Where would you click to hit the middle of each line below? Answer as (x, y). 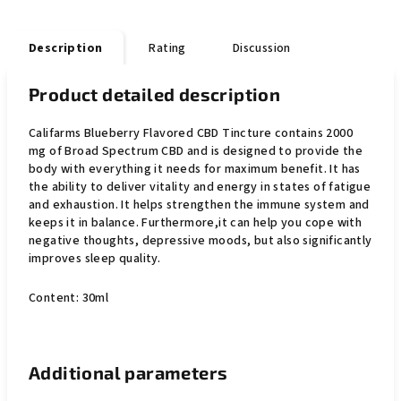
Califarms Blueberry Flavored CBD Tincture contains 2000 (191, 133)
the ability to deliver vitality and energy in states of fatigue (200, 187)
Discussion (261, 48)
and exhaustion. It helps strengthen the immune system (188, 205)
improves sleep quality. (95, 259)
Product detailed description (155, 94)
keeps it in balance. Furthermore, (124, 223)
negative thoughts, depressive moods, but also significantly (200, 241)
